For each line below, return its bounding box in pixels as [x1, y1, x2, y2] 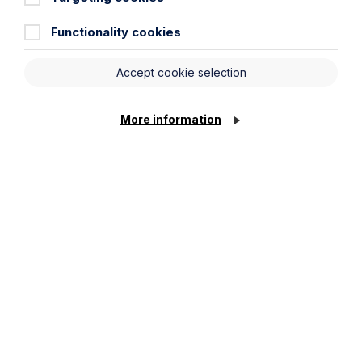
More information [120, 112, 221, 127]
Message [38, 71, 93, 86]
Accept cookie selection [116, 65, 246, 80]
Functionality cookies [51, 24, 181, 40]
